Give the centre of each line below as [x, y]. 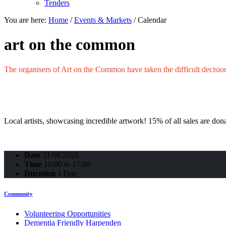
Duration [40, 173]
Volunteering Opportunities [67, 213]
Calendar [152, 20]
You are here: [26, 20]
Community [18, 193]
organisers [35, 69]
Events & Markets [103, 20]
